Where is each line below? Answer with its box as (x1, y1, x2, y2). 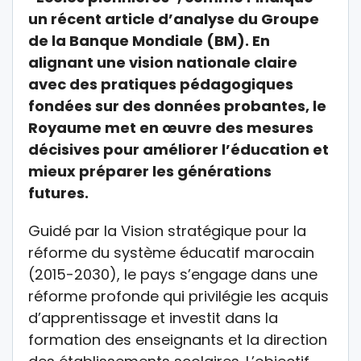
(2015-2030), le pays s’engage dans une (28, 264, 317, 285)
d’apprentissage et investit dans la (28, 308, 278, 329)
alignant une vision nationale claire (28, 52, 297, 73)
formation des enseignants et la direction (28, 330, 327, 351)
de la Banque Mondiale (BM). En (28, 31, 270, 52)
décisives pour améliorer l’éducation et (28, 139, 329, 160)
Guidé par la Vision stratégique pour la (28, 221, 306, 242)
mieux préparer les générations (28, 161, 272, 182)
